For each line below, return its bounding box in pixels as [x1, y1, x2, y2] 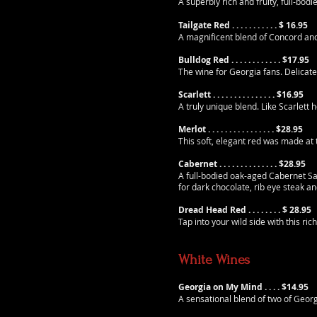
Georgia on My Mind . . [178, 281, 273, 293]
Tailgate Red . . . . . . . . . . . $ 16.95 [178, 19, 308, 31]
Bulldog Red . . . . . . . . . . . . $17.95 [178, 54, 309, 66]
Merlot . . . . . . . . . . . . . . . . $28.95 [178, 123, 303, 135]
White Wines [178, 252, 250, 267]
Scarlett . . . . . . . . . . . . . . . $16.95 [178, 88, 304, 100]
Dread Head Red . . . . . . [178, 204, 274, 216]
